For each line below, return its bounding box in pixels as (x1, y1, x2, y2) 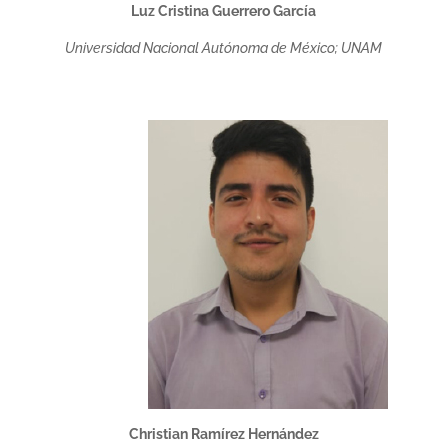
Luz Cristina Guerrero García (131, 3, 317, 19)
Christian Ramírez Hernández (128, 426, 319, 442)
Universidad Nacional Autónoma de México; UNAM (65, 40, 383, 56)
